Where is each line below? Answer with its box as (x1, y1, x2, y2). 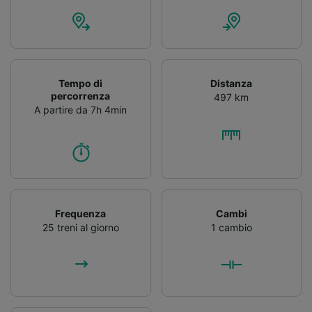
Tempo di (58, 77, 103, 89)
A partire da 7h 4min (34, 103, 127, 116)
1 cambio (210, 221, 252, 233)
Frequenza (55, 207, 107, 219)
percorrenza (51, 89, 111, 102)
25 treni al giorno (42, 221, 119, 233)
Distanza (210, 77, 253, 89)
